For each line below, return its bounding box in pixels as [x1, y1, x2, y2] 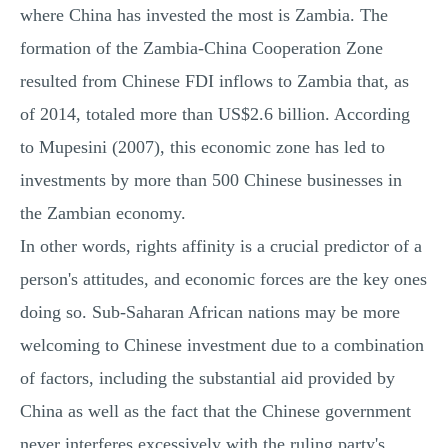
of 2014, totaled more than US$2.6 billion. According [20, 104, 410, 124]
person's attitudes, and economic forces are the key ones [20, 269, 427, 289]
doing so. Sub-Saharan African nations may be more [20, 302, 400, 322]
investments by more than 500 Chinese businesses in [20, 170, 402, 190]
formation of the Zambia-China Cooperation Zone [20, 38, 383, 58]
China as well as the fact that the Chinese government [20, 401, 411, 421]
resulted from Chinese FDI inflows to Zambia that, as [20, 71, 409, 91]
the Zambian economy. [20, 203, 186, 223]
